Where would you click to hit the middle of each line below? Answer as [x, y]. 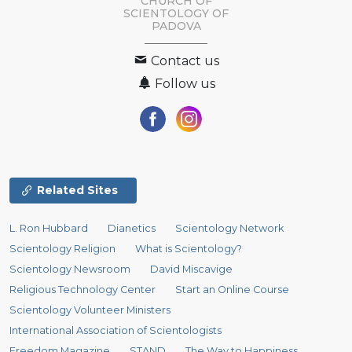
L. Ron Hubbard [49, 228]
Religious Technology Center [82, 289]
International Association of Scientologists [115, 330]
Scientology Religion [62, 248]
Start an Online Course [233, 289]
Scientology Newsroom [70, 269]
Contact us [183, 60]
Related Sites [77, 190]
